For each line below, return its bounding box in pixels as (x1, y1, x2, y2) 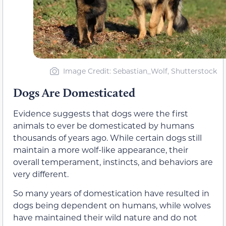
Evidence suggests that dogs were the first (13, 108, 188, 119)
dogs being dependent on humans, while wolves (13, 200, 211, 211)
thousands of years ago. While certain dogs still (13, 132, 202, 143)
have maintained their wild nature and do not (13, 212, 197, 223)
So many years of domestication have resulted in (13, 188, 209, 199)
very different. (13, 168, 69, 179)
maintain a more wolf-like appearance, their (13, 144, 188, 155)
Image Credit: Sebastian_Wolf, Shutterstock (63, 66, 217, 76)
